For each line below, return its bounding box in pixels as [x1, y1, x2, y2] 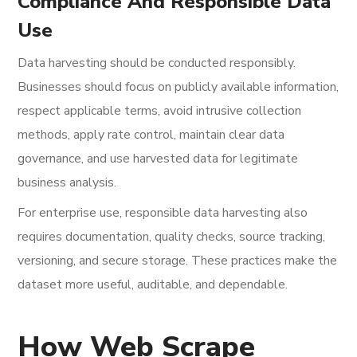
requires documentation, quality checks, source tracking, [18, 228, 326, 245]
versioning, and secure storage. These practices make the [18, 252, 338, 269]
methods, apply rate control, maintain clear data [18, 126, 285, 143]
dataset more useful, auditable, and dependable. [18, 276, 288, 293]
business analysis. [18, 174, 117, 191]
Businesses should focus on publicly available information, [18, 78, 339, 96]
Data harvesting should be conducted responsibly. [18, 54, 296, 72]
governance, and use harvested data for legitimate [18, 150, 299, 167]
